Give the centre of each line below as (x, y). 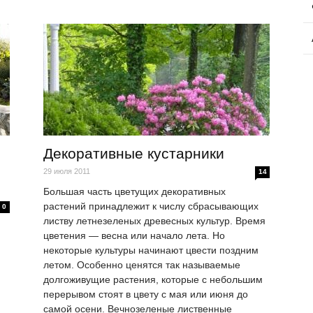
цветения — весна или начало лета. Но (134, 236)
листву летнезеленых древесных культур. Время (154, 221)
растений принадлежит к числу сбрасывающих (151, 206)
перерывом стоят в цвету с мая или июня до (146, 294)
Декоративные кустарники (134, 154)
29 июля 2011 (67, 172)
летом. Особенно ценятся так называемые (142, 265)
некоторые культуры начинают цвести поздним (151, 250)
